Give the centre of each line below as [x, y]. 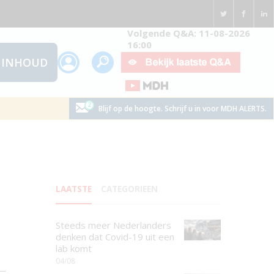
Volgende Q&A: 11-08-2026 [188, 33]
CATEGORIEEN [129, 189]
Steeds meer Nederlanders [113, 225]
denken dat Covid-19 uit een [115, 237]
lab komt [74, 248]
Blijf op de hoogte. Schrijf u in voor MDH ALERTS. [182, 108]
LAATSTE [74, 189]
